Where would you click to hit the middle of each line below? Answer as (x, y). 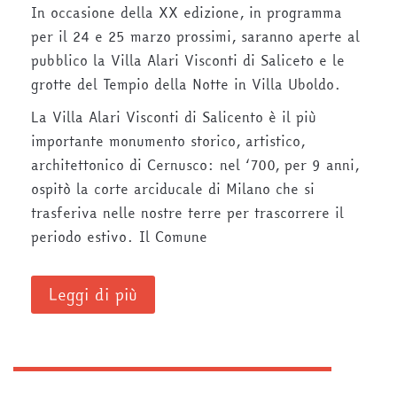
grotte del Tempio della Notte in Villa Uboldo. (186, 85)
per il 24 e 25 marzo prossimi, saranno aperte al (195, 37)
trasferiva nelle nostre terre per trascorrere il (187, 213)
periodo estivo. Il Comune (119, 237)
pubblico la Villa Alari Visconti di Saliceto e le (188, 61)
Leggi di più (93, 295)
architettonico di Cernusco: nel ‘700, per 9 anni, (195, 165)
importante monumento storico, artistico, (168, 141)
